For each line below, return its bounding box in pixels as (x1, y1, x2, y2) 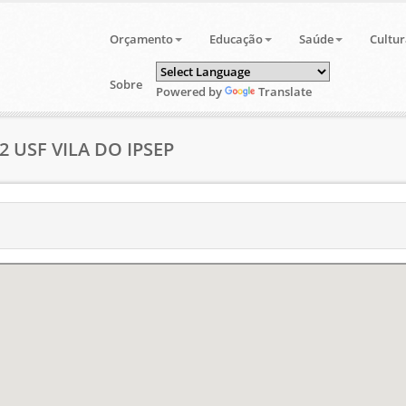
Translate (257, 83, 312, 100)
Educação (208, 31, 263, 47)
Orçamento (109, 31, 173, 47)
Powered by (155, 83, 225, 100)
